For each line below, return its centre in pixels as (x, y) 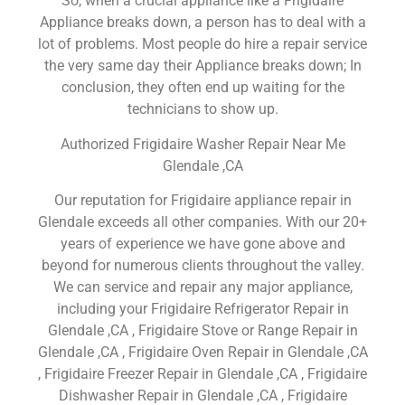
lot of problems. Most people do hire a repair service (202, 44)
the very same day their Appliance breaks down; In (202, 66)
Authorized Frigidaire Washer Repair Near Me (202, 144)
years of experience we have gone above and (202, 243)
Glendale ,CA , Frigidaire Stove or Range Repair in (202, 330)
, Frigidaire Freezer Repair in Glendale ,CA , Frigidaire (202, 373)
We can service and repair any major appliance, (202, 287)
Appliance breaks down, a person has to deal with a (202, 23)
